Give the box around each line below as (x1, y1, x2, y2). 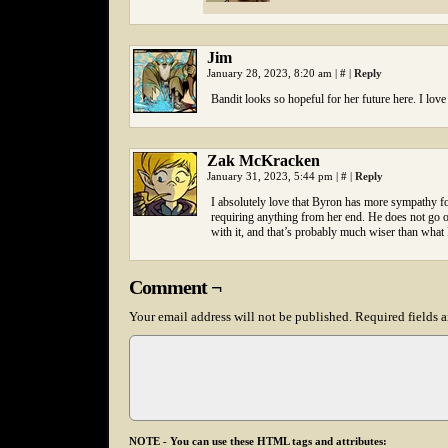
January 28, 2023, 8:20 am (207, 67, 335, 79)
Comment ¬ (129, 276, 221, 298)
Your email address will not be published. (129, 309, 352, 324)
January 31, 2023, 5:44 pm (207, 170, 336, 182)
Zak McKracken (207, 152, 320, 169)
